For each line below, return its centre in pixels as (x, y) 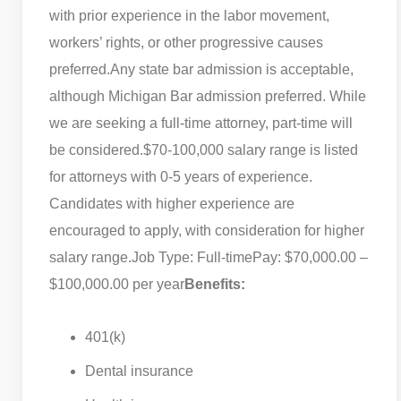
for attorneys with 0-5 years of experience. (181, 176)
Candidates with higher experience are (172, 203)
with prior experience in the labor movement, (189, 15)
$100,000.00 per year (117, 284)
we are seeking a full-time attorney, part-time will (201, 123)
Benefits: (215, 284)
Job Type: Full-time (192, 257)
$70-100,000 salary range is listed (251, 149)
